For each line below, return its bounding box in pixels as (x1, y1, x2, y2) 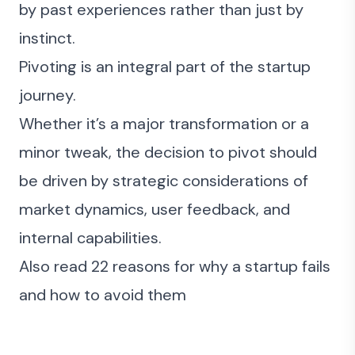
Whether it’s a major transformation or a (19, 113, 309, 134)
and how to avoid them (19, 284, 186, 305)
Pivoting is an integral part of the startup (19, 56, 311, 77)
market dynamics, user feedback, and (19, 199, 290, 219)
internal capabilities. (19, 227, 162, 248)
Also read (19, 256, 91, 277)
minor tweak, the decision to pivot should (19, 142, 317, 162)
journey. (19, 85, 76, 105)
